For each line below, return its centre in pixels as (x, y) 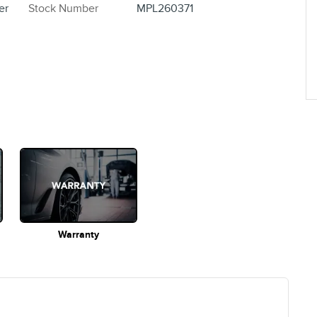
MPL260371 (165, 9)
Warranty (79, 235)
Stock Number (63, 9)
